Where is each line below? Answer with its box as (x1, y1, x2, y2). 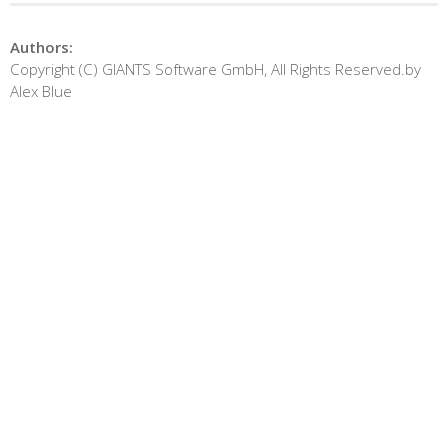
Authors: (10, 36, 73, 57)
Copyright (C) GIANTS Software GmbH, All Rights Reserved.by (10, 58, 421, 79)
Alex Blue (10, 80, 72, 101)
